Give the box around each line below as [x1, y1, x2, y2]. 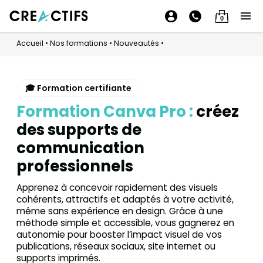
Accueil [16, 38, 43, 48]
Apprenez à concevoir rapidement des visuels [16, 181, 218, 194]
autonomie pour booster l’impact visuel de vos [16, 228, 222, 241]
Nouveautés [114, 38, 159, 48]
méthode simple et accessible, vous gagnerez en [16, 216, 234, 229]
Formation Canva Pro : [16, 101, 193, 122]
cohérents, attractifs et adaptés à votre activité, [16, 193, 234, 205]
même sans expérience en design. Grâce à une [16, 204, 223, 217]
